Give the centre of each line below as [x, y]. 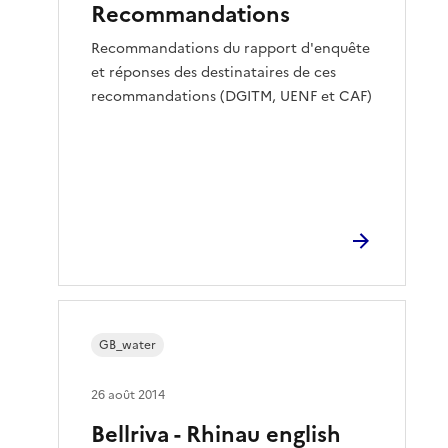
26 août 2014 [128, 394]
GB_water [128, 344]
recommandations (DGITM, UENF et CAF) [232, 96]
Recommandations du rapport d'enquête [231, 48]
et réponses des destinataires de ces [214, 72]
